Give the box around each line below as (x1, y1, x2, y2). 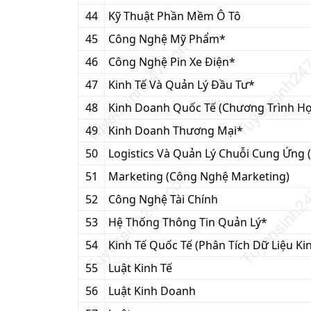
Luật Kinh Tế (108, 260, 172, 276)
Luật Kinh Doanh (108, 283, 196, 299)
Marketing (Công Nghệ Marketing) (108, 169, 289, 184)
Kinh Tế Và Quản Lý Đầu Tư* (108, 77, 255, 92)
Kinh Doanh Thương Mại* (108, 123, 243, 138)
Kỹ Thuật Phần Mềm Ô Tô (108, 8, 241, 24)
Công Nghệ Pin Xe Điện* (108, 54, 235, 69)
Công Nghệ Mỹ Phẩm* (108, 31, 226, 47)
